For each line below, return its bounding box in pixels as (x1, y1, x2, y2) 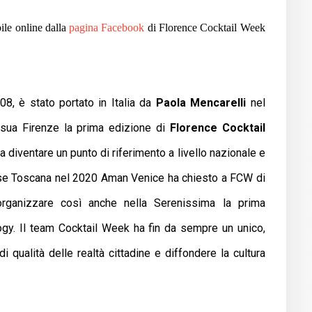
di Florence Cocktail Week (144, 21, 265, 33)
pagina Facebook (69, 21, 145, 33)
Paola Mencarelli (155, 95, 247, 109)
